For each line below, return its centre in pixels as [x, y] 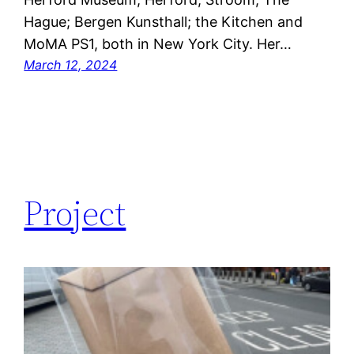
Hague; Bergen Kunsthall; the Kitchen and [164, 22]
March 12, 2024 [71, 65]
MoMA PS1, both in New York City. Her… [158, 44]
